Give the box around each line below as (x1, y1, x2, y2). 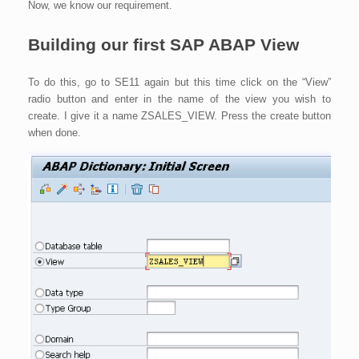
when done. (28, 127, 81, 139)
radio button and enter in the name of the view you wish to (28, 93, 331, 106)
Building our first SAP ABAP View (28, 34, 299, 54)
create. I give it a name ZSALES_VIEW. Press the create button (28, 110, 331, 123)
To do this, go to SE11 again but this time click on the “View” (28, 76, 331, 89)
